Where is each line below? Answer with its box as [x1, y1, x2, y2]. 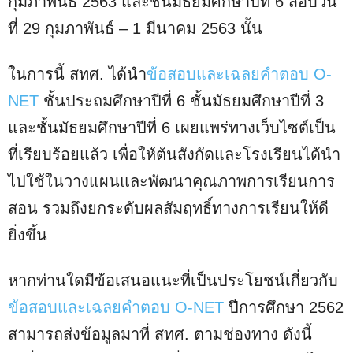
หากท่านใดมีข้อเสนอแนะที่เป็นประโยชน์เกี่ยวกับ [8, 272, 338, 290]
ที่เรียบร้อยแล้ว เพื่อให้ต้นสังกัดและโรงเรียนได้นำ [8, 146, 340, 164]
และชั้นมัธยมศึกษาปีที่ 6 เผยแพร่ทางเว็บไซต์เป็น [8, 119, 336, 137]
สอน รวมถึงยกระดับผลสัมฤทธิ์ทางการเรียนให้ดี [8, 199, 329, 217]
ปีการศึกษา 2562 [229, 299, 344, 317]
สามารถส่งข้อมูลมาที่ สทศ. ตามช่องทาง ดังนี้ [8, 325, 317, 344]
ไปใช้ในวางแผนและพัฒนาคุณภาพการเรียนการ [8, 173, 335, 191]
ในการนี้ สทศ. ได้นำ [8, 65, 147, 84]
